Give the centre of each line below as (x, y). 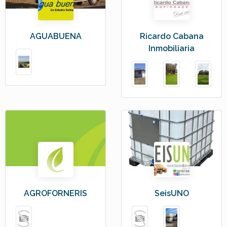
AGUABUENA (55, 36)
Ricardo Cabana (172, 36)
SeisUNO (172, 194)
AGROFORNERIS (55, 194)
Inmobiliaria (172, 48)
